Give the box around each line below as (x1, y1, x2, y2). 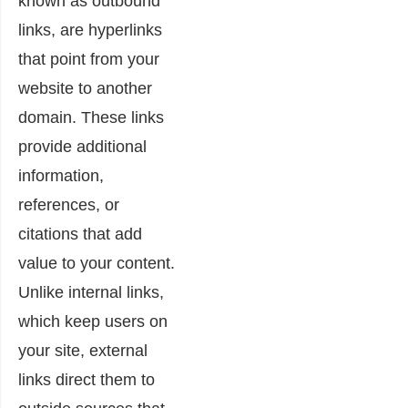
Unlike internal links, (18, 283, 164, 301)
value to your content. (18, 254, 175, 272)
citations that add (18, 225, 142, 243)
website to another (18, 79, 152, 97)
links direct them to (18, 371, 155, 389)
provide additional (18, 138, 147, 156)
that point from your (18, 50, 159, 68)
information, (18, 167, 104, 185)
